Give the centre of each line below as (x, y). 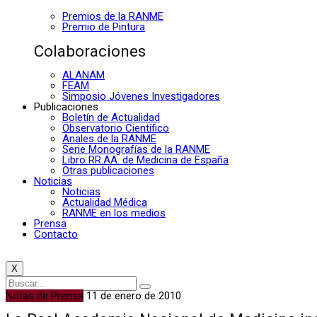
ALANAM (83, 75)
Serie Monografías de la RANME (136, 149)
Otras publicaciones (108, 170)
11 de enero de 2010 (134, 295)
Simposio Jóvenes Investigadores (141, 96)
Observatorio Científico (116, 128)
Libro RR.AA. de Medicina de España (145, 160)
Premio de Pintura (104, 27)
